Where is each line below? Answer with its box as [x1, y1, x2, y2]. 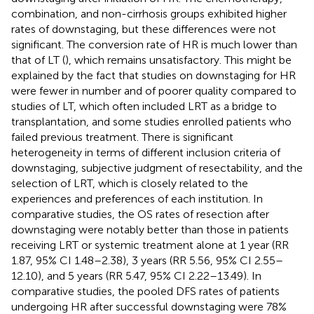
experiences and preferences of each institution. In [11, 191, 263, 205]
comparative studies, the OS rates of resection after [11, 207, 269, 221]
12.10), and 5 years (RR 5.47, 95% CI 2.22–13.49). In [11, 268, 261, 282]
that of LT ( [11, 53, 65, 67]
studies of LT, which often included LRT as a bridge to [11, 99, 277, 113]
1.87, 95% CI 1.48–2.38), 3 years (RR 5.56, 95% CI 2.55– [11, 253, 283, 267]
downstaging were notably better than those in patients [11, 222, 289, 236]
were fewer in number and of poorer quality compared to [11, 83, 296, 97]
